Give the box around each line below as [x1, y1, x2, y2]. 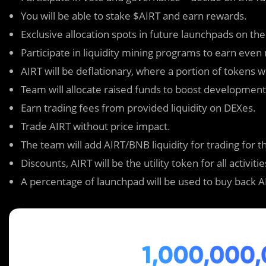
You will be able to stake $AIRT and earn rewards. [21, 9, 247, 23]
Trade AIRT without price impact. [21, 119, 170, 133]
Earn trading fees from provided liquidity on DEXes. [21, 101, 256, 115]
